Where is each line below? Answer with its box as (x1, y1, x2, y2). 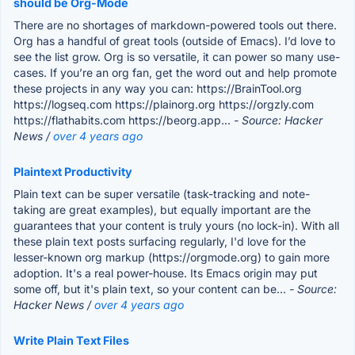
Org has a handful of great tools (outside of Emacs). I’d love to (13, 33, 335, 48)
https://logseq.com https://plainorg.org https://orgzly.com (13, 97, 314, 111)
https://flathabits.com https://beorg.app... (13, 113, 234, 127)
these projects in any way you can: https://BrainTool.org (13, 81, 302, 95)
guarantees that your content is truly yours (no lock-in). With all (13, 218, 339, 232)
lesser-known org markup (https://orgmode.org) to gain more (13, 250, 330, 264)
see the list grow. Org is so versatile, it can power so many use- (13, 49, 340, 63)
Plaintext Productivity (13, 164, 132, 178)
